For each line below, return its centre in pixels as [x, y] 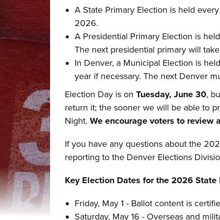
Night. [78, 121]
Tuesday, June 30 [171, 94]
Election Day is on [101, 94]
